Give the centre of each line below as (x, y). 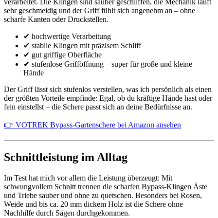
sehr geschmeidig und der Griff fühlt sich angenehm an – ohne (100, 10)
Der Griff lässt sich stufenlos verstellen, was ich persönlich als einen (108, 89)
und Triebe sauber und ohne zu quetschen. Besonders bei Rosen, (103, 195)
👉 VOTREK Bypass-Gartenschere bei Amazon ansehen (92, 125)
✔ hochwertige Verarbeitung (67, 36)
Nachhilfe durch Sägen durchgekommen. (67, 213)
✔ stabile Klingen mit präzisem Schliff (82, 45)
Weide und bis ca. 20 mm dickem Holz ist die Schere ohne (93, 204)
